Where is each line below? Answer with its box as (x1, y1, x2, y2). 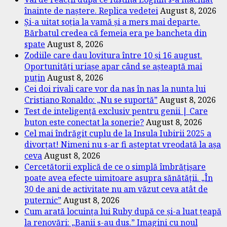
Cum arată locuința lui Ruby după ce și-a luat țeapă (24, 205, 221, 217)
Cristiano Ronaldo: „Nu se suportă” (24, 94, 158, 105)
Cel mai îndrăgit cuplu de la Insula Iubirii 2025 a (24, 127, 211, 139)
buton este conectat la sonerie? (24, 116, 144, 128)
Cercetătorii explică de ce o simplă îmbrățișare (24, 161, 206, 172)
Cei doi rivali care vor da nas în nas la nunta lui (24, 83, 206, 94)
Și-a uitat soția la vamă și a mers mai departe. (24, 16, 200, 27)
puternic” (24, 194, 61, 206)
